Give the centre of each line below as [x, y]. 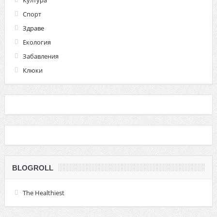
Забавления [40, 56]
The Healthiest [43, 193]
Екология [37, 42]
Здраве [33, 28]
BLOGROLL [32, 168]
